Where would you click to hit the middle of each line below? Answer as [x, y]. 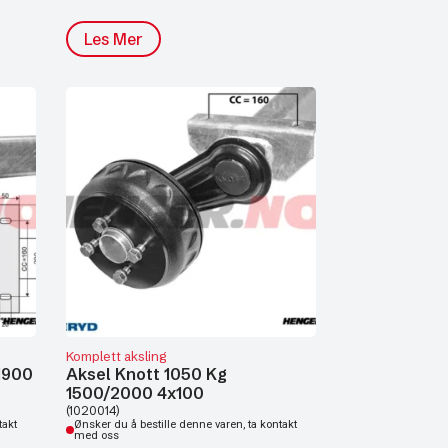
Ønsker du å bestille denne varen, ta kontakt [185, 424]
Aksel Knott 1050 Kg [146, 374]
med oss [96, 435]
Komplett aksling [116, 356]
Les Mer [113, 39]
